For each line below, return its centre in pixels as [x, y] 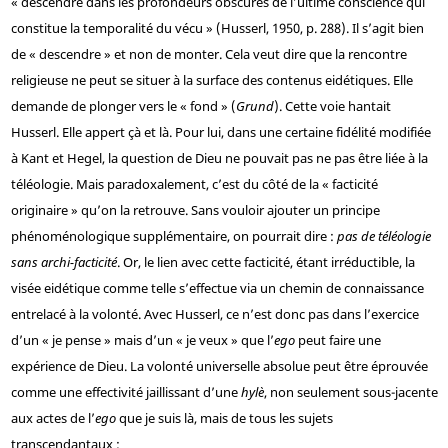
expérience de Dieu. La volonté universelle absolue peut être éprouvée [219, 366]
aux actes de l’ [52, 418]
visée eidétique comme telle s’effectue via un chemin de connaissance [217, 288]
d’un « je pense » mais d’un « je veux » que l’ [142, 340]
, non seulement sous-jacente [350, 392]
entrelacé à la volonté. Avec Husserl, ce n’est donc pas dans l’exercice [214, 314]
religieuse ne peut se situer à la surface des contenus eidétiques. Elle [211, 80]
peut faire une [337, 340]
